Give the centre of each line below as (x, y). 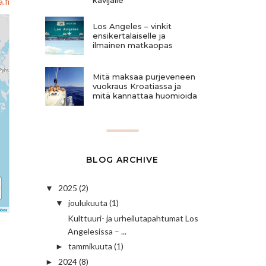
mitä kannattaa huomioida (145, 96)
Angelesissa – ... (97, 231)
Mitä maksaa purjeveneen (144, 77)
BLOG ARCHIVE (122, 159)
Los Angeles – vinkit (132, 26)
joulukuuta (88, 203)
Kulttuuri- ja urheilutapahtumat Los (133, 218)
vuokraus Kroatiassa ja (137, 86)
